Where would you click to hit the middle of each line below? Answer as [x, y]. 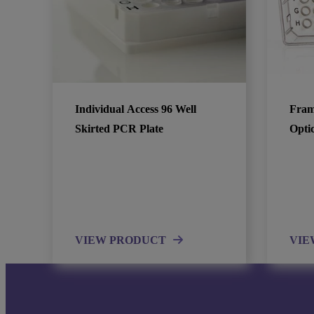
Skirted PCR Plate [120, 128]
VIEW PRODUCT [121, 240]
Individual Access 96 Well [136, 109]
